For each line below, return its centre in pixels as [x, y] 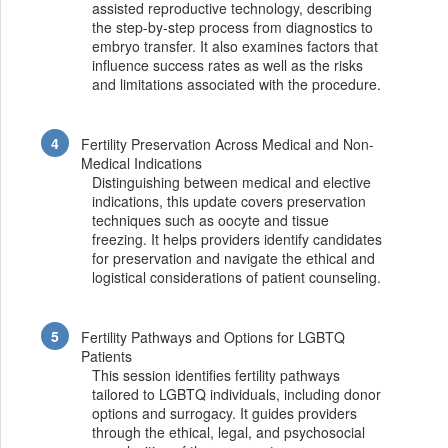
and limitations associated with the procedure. [236, 83]
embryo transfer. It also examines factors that [234, 45]
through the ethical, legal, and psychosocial [228, 432]
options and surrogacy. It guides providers [224, 413]
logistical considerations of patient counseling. [236, 276]
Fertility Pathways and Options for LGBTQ [213, 337]
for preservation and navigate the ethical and [233, 257]
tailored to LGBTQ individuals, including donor [236, 394]
